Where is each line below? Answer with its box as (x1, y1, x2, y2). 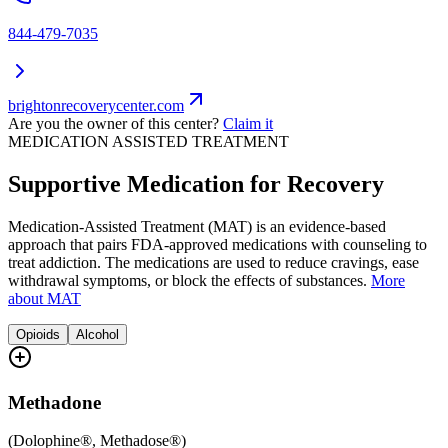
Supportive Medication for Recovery (8, 170, 384, 197)
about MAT (8, 289, 81, 307)
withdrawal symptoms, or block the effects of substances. (8, 271, 367, 289)
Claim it (223, 115, 273, 133)
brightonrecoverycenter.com (8, 97, 184, 115)
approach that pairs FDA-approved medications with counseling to (8, 235, 427, 253)
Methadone (8, 391, 101, 413)
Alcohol (76, 326, 119, 342)
